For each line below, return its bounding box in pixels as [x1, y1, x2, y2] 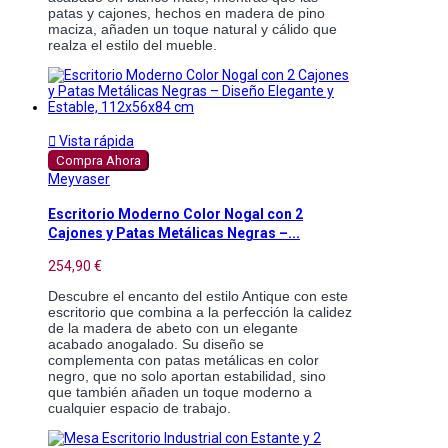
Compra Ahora [56, 153, 141, 169]
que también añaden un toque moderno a [48, 383, 312, 400]
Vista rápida [56, 133, 134, 150]
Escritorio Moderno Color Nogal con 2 [48, 205, 303, 222]
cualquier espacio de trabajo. [48, 399, 231, 416]
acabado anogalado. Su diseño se [48, 335, 264, 352]
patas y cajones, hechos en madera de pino [48, 5, 325, 22]
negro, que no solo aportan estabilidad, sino [48, 367, 326, 384]
